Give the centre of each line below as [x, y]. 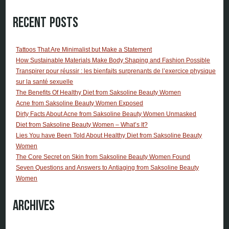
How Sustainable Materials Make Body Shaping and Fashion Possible [113, 61]
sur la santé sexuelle [45, 82]
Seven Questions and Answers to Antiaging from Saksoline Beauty [108, 168]
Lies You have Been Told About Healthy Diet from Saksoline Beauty [109, 136]
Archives [34, 206]
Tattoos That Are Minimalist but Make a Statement [84, 50]
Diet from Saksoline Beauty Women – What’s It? [82, 125]
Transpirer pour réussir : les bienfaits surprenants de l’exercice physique [116, 71]
